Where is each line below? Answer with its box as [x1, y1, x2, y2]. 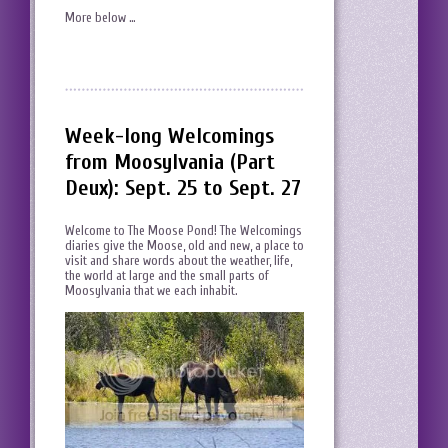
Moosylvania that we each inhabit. [65, 283, 238, 299]
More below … [65, 10, 136, 26]
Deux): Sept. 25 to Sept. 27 [65, 175, 301, 202]
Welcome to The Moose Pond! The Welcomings [65, 223, 302, 239]
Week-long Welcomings [65, 123, 274, 150]
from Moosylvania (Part [65, 149, 275, 176]
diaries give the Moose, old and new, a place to [65, 238, 304, 254]
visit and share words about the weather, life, [65, 253, 292, 269]
